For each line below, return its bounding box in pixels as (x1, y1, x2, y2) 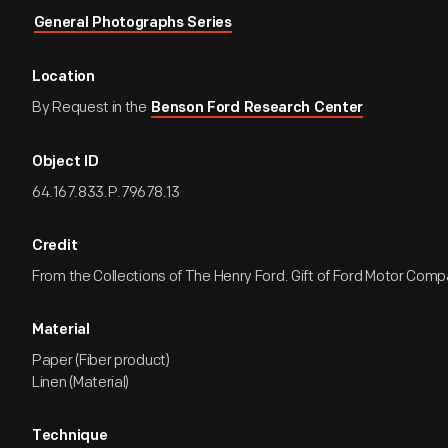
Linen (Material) (32, 373, 130, 392)
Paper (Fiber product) (32, 351, 170, 370)
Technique (32, 429, 108, 444)
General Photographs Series (33, 16, 232, 31)
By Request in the (32, 98, 150, 117)
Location (32, 70, 95, 85)
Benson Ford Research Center (151, 101, 364, 116)
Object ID (32, 155, 99, 170)
